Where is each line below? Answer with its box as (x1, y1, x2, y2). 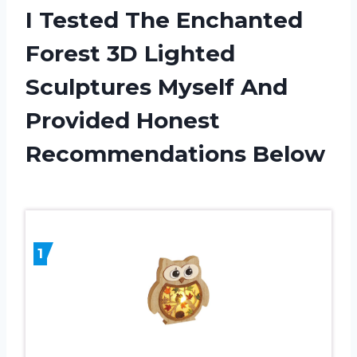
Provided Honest (25, 106, 220, 134)
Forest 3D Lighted (25, 39, 235, 67)
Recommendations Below (25, 139, 325, 167)
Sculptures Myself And (25, 73, 288, 100)
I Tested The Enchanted (25, 6, 303, 33)
